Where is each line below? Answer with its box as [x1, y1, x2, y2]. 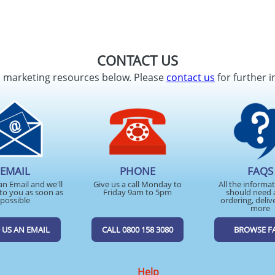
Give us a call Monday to [93, 179, 182, 190]
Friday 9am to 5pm [103, 187, 172, 198]
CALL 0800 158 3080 [102, 224, 173, 235]
